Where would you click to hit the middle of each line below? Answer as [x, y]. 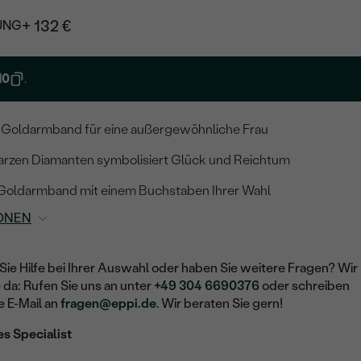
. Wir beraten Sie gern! [220, 304]
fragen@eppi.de [109, 304]
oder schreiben [305, 286]
